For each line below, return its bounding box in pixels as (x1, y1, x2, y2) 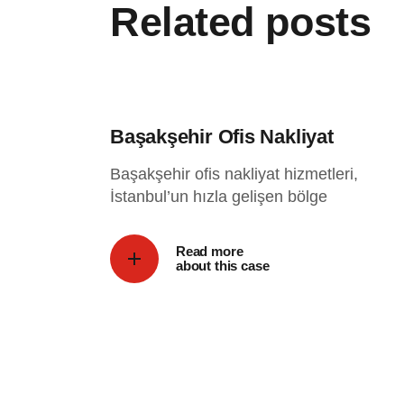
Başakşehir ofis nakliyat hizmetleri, (110, 165, 358, 183)
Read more (176, 243, 243, 259)
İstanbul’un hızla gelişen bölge (110, 188, 327, 206)
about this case (176, 258, 270, 273)
